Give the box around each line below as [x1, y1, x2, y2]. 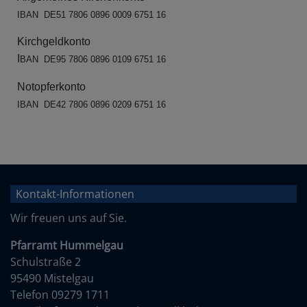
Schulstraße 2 [10, 254, 81, 269]
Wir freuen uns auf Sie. [10, 210, 127, 225]
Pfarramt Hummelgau [10, 237, 123, 253]
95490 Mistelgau [10, 270, 94, 286]
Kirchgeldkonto [17, 36, 90, 48]
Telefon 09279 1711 [10, 286, 110, 302]
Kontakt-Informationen [16, 186, 134, 201]
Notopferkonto [17, 81, 86, 93]
